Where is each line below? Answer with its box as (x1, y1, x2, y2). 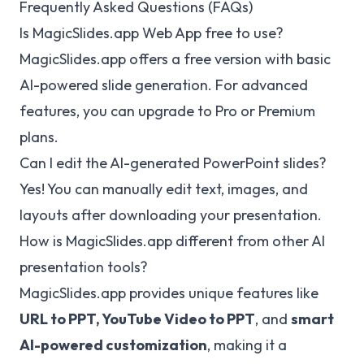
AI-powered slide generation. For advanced (19, 75, 308, 94)
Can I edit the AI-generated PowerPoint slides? (19, 153, 327, 172)
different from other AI (172, 231, 325, 250)
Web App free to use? (139, 23, 284, 42)
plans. (19, 127, 58, 146)
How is (19, 231, 66, 250)
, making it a (207, 335, 287, 354)
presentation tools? (19, 257, 148, 276)
